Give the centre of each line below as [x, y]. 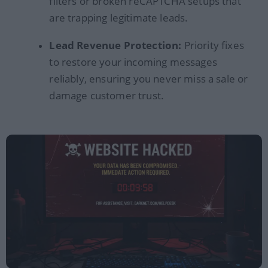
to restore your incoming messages [133, 62]
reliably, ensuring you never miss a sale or [149, 78]
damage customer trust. [107, 95]
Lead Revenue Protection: [115, 45]
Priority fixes [213, 45]
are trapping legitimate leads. [119, 17]
